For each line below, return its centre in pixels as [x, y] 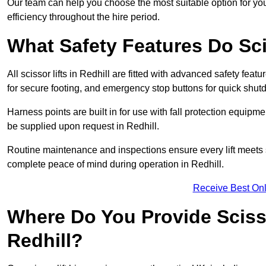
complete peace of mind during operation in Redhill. [115, 164]
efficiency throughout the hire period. [83, 17]
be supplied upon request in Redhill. [83, 126]
